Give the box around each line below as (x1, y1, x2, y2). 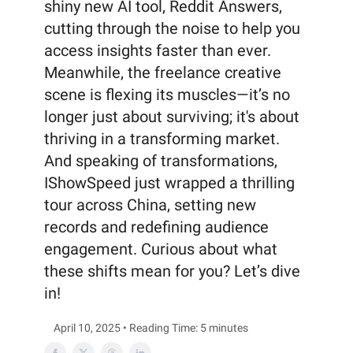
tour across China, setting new (44, 195, 256, 214)
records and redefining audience (44, 217, 269, 236)
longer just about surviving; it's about (44, 107, 299, 126)
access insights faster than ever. (44, 41, 271, 60)
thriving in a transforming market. (44, 129, 280, 148)
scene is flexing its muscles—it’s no (44, 85, 290, 104)
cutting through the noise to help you (44, 19, 300, 38)
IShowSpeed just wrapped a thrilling (44, 173, 295, 192)
